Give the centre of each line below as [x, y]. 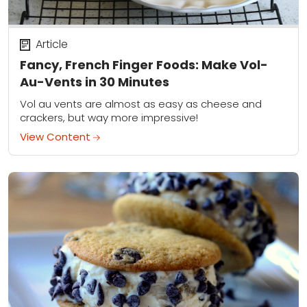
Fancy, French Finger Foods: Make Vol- [144, 64]
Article [51, 45]
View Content [57, 137]
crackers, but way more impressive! [109, 118]
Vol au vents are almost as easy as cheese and [141, 104]
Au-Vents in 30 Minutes [95, 82]
